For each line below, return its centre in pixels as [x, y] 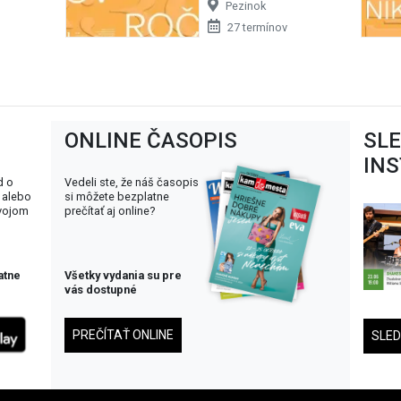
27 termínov [257, 27]
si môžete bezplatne [117, 196]
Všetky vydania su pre [124, 275]
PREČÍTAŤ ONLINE [124, 334]
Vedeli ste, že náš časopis [132, 182]
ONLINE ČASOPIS [151, 140]
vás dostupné [101, 289]
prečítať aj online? [110, 210]
